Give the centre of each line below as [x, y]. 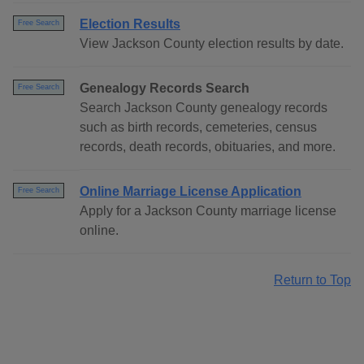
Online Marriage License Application [191, 192]
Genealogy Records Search [165, 89]
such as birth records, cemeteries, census [198, 128]
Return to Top [312, 280]
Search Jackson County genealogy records [204, 108]
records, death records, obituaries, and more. [208, 147]
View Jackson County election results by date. [212, 44]
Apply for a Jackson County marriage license [208, 211]
